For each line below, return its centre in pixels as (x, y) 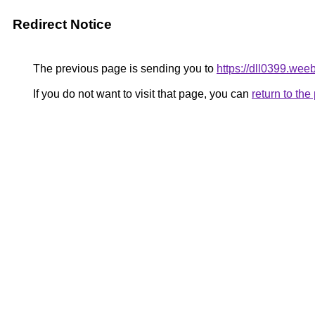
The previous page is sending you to (123, 69)
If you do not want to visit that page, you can (141, 94)
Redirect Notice (62, 24)
